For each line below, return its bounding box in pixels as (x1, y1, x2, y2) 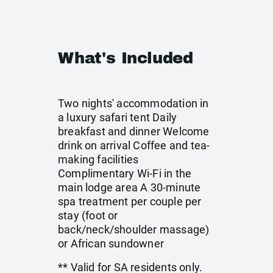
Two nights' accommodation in (58, 97, 209, 110)
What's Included (58, 49, 193, 66)
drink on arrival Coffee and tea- (58, 139, 210, 152)
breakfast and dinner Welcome (58, 125, 210, 138)
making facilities (58, 153, 139, 166)
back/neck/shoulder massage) (58, 223, 210, 236)
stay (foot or (58, 209, 118, 222)
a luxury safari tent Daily (58, 111, 177, 124)
